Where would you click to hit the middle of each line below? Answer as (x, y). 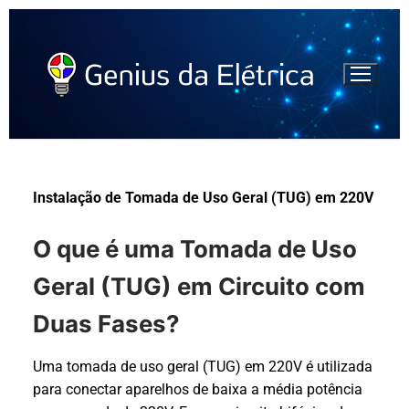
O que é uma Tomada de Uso (195, 248)
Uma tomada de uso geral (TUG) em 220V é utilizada (203, 366)
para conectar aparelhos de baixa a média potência (198, 389)
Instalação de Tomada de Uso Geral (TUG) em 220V (203, 197)
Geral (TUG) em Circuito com (199, 286)
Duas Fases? (106, 323)
